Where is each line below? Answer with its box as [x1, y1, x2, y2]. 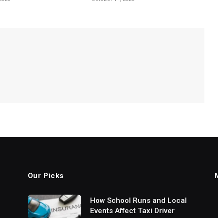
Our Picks [27, 171, 64, 180]
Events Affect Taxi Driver [90, 206, 175, 215]
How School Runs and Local [90, 196, 187, 205]
